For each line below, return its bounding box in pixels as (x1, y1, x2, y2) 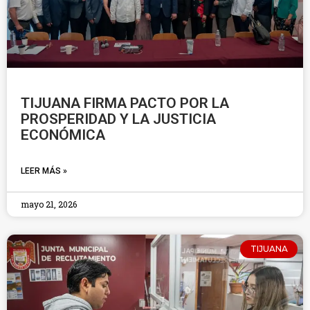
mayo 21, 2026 (21, 199, 77, 210)
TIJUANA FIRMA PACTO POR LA (21, 95, 229, 111)
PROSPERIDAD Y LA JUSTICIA (21, 111, 216, 127)
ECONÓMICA (21, 127, 105, 143)
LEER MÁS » (21, 166, 67, 176)
